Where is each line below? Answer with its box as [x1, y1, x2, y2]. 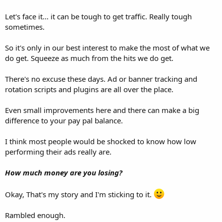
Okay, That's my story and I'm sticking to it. [5, 189, 154, 200]
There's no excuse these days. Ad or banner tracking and [5, 74, 197, 84]
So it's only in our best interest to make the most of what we [5, 43, 210, 53]
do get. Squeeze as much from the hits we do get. [5, 53, 173, 63]
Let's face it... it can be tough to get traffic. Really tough [5, 11, 192, 22]
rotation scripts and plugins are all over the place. [5, 84, 173, 95]
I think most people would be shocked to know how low [5, 136, 196, 147]
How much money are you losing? [5, 167, 122, 178]
